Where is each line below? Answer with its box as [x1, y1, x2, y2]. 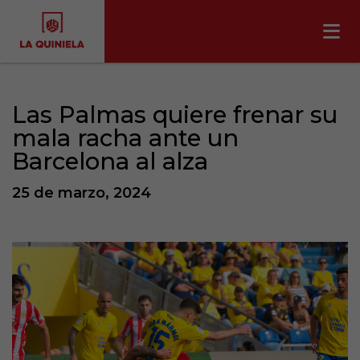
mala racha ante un [12, 124, 239, 152]
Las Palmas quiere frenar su [12, 100, 337, 129]
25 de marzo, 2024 [12, 184, 151, 202]
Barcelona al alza [12, 147, 208, 175]
